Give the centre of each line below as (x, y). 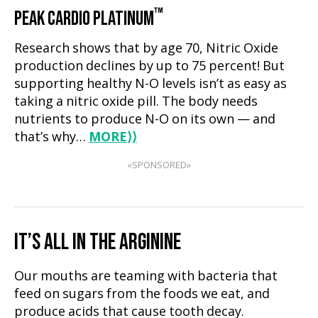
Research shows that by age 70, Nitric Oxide (146, 49)
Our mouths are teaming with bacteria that (146, 277)
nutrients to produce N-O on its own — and (145, 120)
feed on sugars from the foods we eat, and (142, 295)
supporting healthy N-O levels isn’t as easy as (150, 84)
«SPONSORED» (159, 166)
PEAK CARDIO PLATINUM (84, 19)
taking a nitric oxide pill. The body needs (136, 102)
